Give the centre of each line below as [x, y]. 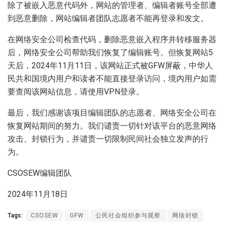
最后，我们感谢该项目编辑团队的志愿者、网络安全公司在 [112, 113]
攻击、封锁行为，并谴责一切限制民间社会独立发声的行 [108, 139]
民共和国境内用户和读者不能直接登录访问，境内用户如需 [112, 78]
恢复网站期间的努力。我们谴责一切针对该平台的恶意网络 [112, 126]
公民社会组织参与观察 [128, 215]
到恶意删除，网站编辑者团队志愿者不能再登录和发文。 [108, 18]
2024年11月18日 [38, 194]
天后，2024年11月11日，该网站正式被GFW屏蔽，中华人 [110, 65]
